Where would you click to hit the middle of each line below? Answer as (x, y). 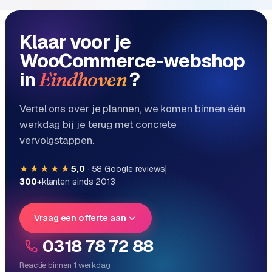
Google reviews (134, 169)
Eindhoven (83, 80)
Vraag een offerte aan (80, 218)
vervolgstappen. (57, 141)
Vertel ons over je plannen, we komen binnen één (133, 109)
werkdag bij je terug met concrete (98, 125)
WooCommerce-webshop (132, 61)
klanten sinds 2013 (79, 182)
